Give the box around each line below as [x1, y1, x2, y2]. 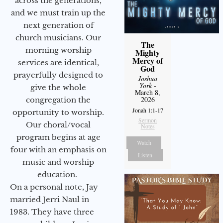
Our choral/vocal [26, 119, 91, 129]
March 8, [135, 87, 161, 97]
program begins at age [16, 132, 101, 142]
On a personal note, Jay [10, 182, 98, 192]
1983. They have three [10, 207, 94, 217]
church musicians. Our [15, 32, 101, 42]
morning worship [25, 45, 92, 55]
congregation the [26, 95, 91, 105]
